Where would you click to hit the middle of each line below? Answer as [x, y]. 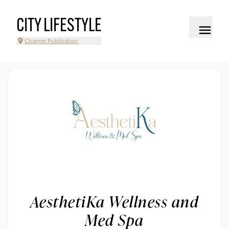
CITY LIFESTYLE [59, 27]
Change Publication [51, 41]
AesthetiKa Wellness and [114, 201]
